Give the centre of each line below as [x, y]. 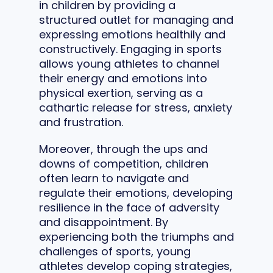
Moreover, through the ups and [123, 149]
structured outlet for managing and [136, 19]
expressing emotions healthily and [132, 34]
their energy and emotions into [123, 78]
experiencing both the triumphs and [136, 236]
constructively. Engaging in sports [130, 49]
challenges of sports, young [115, 251]
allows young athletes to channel [129, 63]
